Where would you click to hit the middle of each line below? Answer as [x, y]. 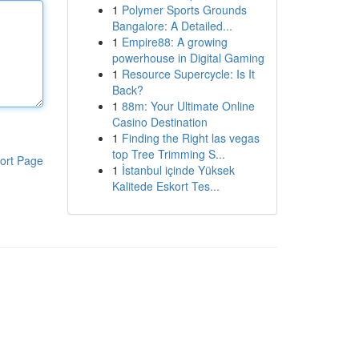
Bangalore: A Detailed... [172, 26]
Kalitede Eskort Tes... [165, 186]
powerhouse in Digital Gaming [188, 58]
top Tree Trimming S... [168, 154]
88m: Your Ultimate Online [188, 106]
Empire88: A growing [174, 42]
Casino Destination [159, 122]
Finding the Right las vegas [190, 138]
